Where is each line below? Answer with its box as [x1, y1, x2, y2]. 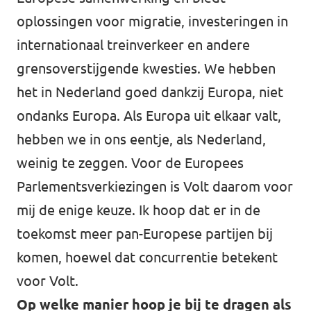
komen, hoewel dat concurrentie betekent [17, 249, 278, 265]
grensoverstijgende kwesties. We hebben [17, 60, 276, 76]
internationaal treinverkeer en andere [17, 37, 250, 53]
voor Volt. [17, 273, 78, 289]
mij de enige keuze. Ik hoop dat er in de [17, 202, 260, 218]
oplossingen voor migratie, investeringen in [17, 13, 288, 29]
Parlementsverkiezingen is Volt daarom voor [17, 178, 293, 194]
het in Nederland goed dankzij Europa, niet [17, 84, 283, 100]
